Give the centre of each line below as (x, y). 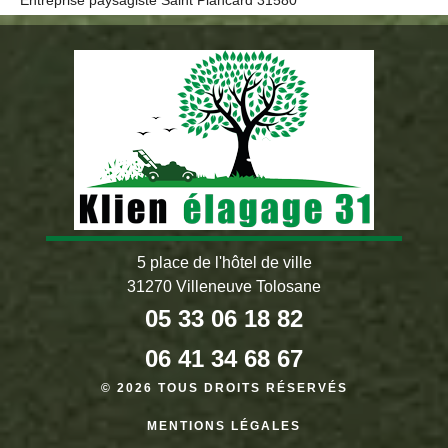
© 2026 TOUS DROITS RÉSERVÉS (224, 388)
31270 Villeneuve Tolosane (224, 286)
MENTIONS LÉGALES (224, 426)
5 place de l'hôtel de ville (224, 262)
